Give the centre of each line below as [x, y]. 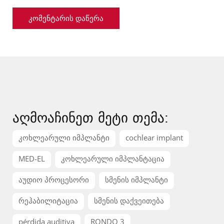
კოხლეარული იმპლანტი [64, 137]
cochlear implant [154, 137]
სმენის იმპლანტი [136, 179]
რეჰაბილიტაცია [48, 200]
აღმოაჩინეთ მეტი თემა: [90, 117]
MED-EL [32, 158]
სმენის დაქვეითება [129, 200]
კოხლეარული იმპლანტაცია [113, 158]
